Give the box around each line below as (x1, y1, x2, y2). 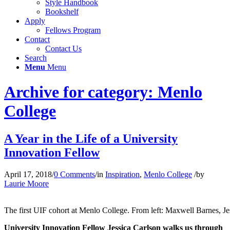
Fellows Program (45, 26, 101, 34)
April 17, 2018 (4, 169, 52, 179)
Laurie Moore (4, 179, 49, 188)
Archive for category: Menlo (4, 83, 202, 102)
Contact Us (45, 44, 82, 53)
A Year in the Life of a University (4, 131, 178, 145)
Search (25, 53, 47, 62)
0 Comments (54, 169, 95, 179)
